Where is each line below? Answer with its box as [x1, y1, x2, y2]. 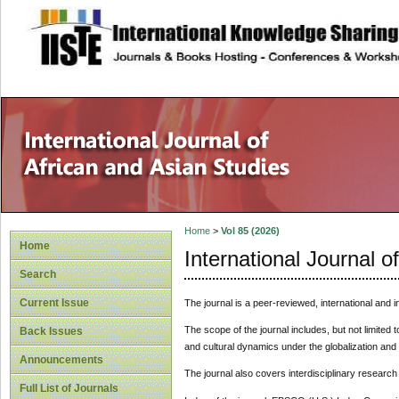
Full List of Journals [20, 382, 118, 395]
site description [113, 19, 232, 37]
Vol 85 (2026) [220, 225, 280, 237]
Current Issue [20, 297, 89, 309]
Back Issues [20, 325, 83, 338]
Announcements [20, 354, 103, 366]
